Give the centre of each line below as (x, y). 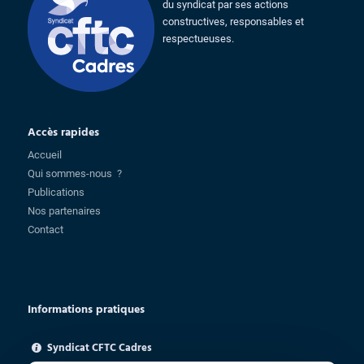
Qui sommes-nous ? (74, 173)
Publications (56, 192)
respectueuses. (198, 39)
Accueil (44, 154)
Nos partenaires (64, 210)
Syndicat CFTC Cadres (99, 348)
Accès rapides (63, 132)
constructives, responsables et (233, 22)
